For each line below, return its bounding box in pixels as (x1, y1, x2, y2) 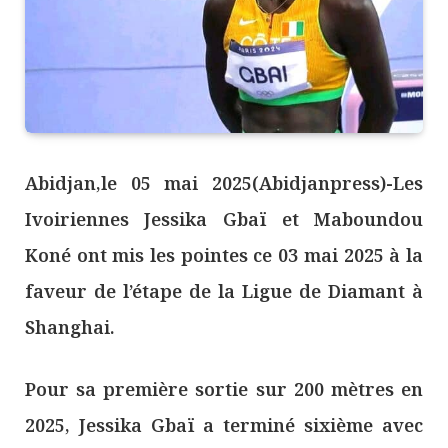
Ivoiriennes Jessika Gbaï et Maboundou (25, 207, 423, 232)
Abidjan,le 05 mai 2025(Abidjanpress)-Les (25, 171, 423, 196)
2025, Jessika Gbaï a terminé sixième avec (25, 412, 423, 437)
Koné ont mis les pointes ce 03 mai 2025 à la (25, 243, 423, 268)
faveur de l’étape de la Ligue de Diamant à (25, 279, 423, 304)
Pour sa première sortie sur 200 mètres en (25, 376, 423, 401)
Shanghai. (25, 315, 115, 340)
